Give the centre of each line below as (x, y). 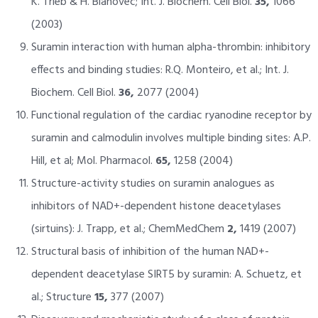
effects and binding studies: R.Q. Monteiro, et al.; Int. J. (160, 70)
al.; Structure (62, 297)
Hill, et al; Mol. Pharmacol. (93, 161)
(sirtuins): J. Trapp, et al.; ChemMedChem (129, 229)
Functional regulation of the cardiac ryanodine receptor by (171, 115)
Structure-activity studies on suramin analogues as (153, 183)
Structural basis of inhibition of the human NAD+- (150, 252)
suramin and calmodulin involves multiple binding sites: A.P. (171, 138)
